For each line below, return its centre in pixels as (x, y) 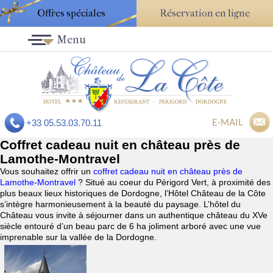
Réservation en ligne (205, 13)
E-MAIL (228, 122)
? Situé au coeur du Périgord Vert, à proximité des (174, 183)
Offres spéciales (71, 13)
